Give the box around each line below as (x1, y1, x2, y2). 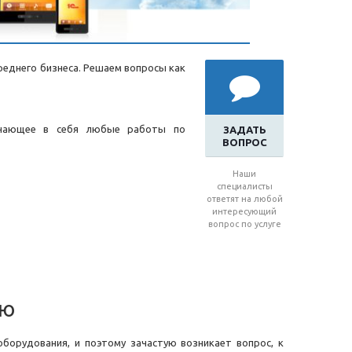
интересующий (212, 207, 277, 217)
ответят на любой (206, 194, 283, 204)
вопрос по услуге (207, 219, 281, 229)
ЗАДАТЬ (222, 124, 266, 136)
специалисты (216, 181, 273, 192)
